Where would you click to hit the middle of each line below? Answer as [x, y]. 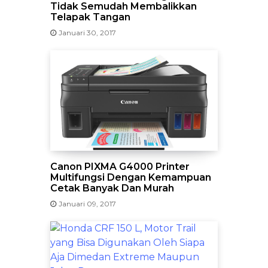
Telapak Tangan [90, 17]
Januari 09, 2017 [87, 204]
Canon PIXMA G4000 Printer [120, 167]
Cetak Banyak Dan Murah [112, 188]
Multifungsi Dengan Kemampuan [131, 177]
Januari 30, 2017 [87, 33]
